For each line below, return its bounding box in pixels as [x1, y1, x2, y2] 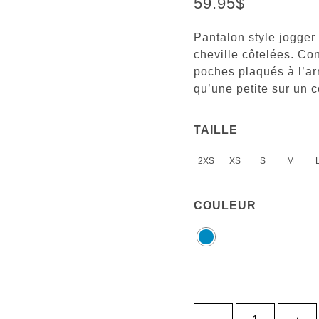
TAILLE [194, 124, 238, 136]
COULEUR [194, 199, 256, 211]
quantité [235, 304, 276, 316]
